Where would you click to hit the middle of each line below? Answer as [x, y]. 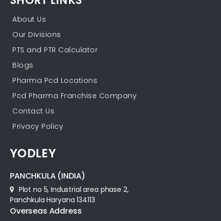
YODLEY [33, 153]
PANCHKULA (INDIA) [48, 176]
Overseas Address [46, 211]
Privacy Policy [38, 127]
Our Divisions [37, 35]
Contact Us [33, 111]
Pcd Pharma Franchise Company [74, 96]
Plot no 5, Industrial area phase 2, [73, 190]
